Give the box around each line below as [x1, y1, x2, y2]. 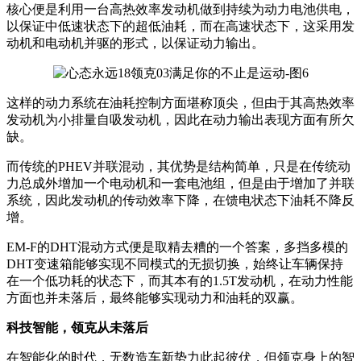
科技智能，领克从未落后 [6, 321, 148, 335]
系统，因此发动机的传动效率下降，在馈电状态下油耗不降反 [6, 193, 355, 208]
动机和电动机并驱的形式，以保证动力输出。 [6, 36, 264, 51]
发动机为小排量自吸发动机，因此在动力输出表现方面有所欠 [6, 113, 355, 127]
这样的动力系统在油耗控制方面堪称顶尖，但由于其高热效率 [6, 96, 355, 110]
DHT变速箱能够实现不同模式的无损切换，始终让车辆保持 [6, 257, 343, 272]
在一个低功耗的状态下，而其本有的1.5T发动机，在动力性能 [6, 274, 353, 288]
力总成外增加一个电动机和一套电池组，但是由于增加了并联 [6, 176, 355, 191]
